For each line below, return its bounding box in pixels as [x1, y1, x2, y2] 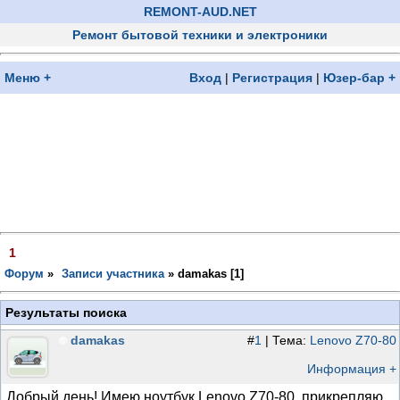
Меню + [4, 71, 51, 85]
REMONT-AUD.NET [143, 4, 257, 19]
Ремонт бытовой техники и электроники [72, 28, 328, 42]
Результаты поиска [5, 305, 127, 320]
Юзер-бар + [323, 71, 396, 85]
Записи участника [62, 267, 164, 280]
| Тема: [262, 333, 310, 347]
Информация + [307, 362, 396, 376]
